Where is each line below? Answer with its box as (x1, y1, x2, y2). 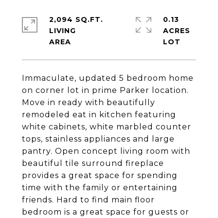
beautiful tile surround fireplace (22, 159, 164, 168)
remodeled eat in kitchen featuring (22, 110, 176, 119)
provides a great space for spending (22, 171, 178, 180)
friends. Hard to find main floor (22, 195, 155, 204)
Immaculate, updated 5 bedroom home (22, 73, 194, 83)
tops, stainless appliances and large (22, 134, 175, 144)
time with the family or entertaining (22, 183, 178, 192)
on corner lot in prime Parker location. (22, 86, 189, 95)
